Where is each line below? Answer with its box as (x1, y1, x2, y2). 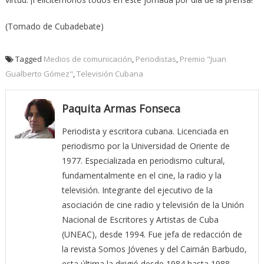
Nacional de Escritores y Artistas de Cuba (61, 214, 219, 226)
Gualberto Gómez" (5, 68, 73, 80)
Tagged (15, 54, 44, 65)
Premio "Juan (179, 54, 226, 65)
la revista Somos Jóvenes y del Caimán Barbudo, (61, 243, 247, 255)
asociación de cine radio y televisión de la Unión (61, 199, 244, 211)
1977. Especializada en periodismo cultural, (61, 155, 225, 167)
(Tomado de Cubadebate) (5, 21, 104, 32)
